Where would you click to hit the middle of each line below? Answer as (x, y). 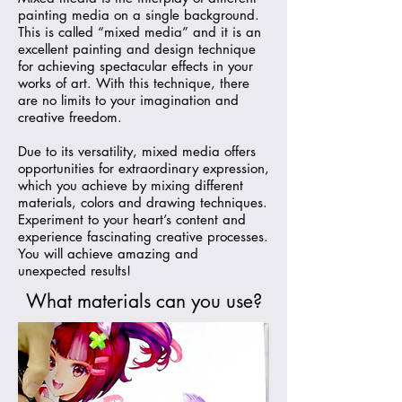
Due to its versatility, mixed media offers (137, 151)
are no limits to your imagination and (128, 100)
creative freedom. (70, 117)
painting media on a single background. (139, 15)
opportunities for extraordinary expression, (144, 168)
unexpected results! (74, 271)
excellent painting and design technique (137, 49)
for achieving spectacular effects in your (135, 66)
